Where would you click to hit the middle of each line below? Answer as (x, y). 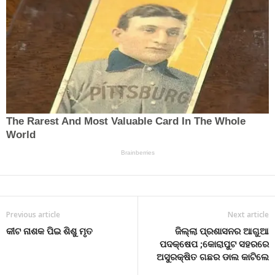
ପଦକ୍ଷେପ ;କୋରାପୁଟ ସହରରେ (214, 243)
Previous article (33, 214)
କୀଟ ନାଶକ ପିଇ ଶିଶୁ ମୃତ (49, 230)
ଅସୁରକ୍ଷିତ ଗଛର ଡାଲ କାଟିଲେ (213, 256)
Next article (248, 214)
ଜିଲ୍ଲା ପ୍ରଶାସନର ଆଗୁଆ (222, 230)
